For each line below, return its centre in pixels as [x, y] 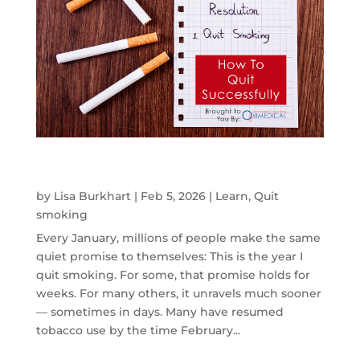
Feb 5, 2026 [173, 196]
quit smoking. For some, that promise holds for [173, 275]
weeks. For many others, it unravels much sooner [178, 294]
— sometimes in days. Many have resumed [160, 312]
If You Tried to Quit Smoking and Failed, [164, 168]
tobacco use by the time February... [138, 331]
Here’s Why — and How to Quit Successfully [178, 181]
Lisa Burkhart [92, 196]
